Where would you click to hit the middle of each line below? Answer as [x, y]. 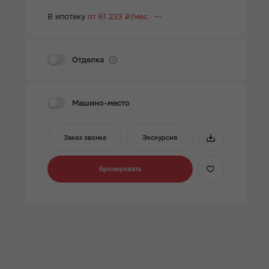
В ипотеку [68, 16]
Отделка [88, 59]
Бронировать [120, 168]
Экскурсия [159, 137]
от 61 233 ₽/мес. [119, 16]
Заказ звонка [85, 137]
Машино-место [101, 103]
